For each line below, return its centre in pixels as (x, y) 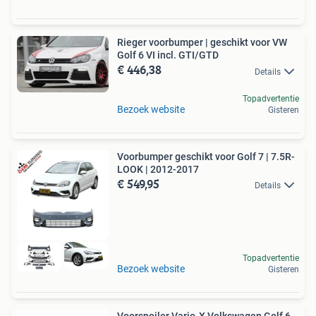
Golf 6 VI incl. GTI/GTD (168, 55)
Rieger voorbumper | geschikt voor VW (202, 43)
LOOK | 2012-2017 (158, 169)
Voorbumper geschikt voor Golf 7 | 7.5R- (206, 156)
